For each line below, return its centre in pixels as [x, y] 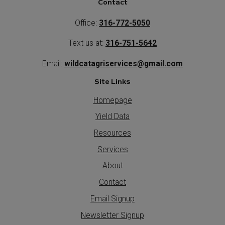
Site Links [113, 81]
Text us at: [87, 43]
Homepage [113, 100]
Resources [113, 133]
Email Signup [113, 198]
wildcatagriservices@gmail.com [124, 64]
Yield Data [113, 117]
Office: [87, 23]
